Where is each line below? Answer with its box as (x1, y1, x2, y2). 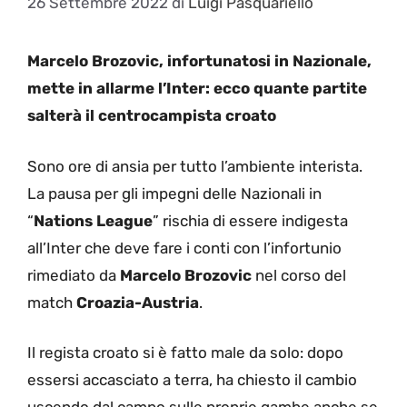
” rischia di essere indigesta (153, 211, 348, 230)
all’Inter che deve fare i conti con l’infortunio (27, 238, 342, 257)
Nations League (34, 211, 153, 230)
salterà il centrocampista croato (27, 106, 276, 125)
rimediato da (27, 265, 120, 284)
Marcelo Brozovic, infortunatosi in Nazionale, (27, 52, 372, 71)
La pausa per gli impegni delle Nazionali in (27, 184, 322, 203)
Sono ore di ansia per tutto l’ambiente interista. (27, 156, 362, 175)
